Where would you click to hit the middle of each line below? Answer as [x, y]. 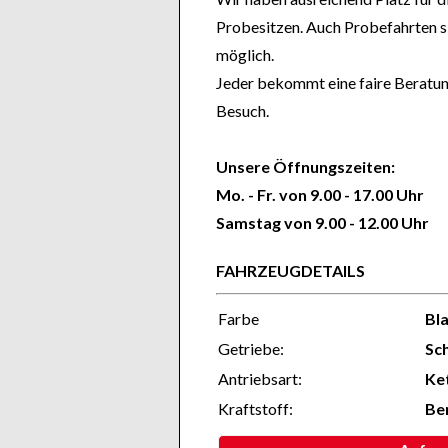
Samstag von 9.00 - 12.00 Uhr [322, 222]
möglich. [245, 54]
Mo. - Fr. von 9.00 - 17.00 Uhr [320, 194]
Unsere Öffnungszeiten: [305, 166]
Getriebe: [251, 348]
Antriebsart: [260, 378]
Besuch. [242, 110]
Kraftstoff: [255, 408]
